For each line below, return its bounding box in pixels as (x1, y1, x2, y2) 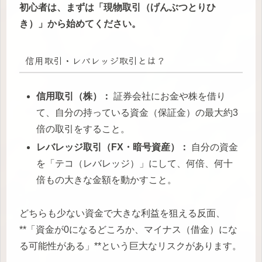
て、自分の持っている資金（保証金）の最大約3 (36, 107, 239, 118)
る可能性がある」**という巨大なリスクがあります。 (19, 240, 242, 251)
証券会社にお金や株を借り (111, 91, 226, 101)
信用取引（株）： (36, 91, 112, 101)
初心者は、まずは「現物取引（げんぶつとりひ (19, 2, 216, 12)
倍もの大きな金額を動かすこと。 (36, 175, 177, 185)
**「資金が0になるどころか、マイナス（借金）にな (19, 224, 237, 235)
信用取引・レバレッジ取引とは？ (25, 53, 166, 68)
